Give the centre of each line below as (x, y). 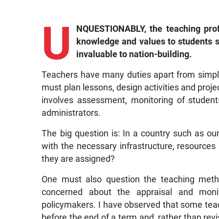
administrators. (71, 113)
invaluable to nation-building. (134, 54)
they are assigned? (78, 159)
